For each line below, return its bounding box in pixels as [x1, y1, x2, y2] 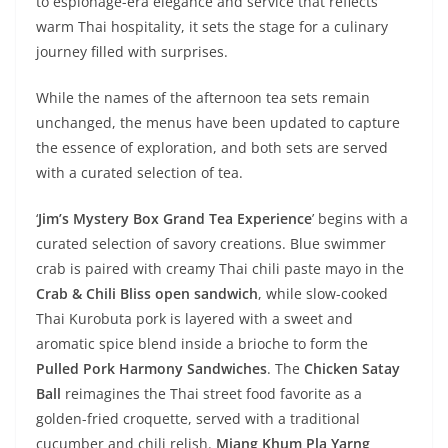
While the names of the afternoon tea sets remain [36, 88, 370, 108]
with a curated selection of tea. [36, 163, 243, 183]
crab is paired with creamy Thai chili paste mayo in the [36, 259, 404, 279]
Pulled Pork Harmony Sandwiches [36, 359, 267, 379]
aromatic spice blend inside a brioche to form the [36, 334, 368, 354]
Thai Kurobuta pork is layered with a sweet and [36, 309, 353, 329]
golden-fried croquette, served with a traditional [36, 409, 360, 429]
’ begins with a [312, 209, 408, 229]
